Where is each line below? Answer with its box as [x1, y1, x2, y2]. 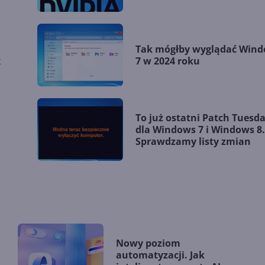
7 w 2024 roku [135, 54, 201, 67]
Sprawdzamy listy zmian [135, 134, 251, 148]
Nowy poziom [116, 236, 180, 250]
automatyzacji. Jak [116, 248, 205, 261]
